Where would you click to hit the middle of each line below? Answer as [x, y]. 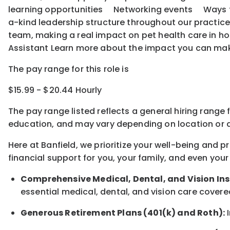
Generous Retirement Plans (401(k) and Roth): [123, 213]
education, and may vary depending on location [112, 124]
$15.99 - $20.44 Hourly [55, 90]
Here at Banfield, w [48, 145]
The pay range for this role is [69, 69]
